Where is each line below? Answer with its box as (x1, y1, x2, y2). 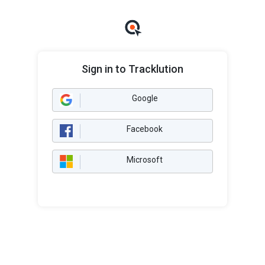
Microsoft (127, 155, 163, 164)
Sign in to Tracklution (82, 63, 183, 75)
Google (131, 93, 158, 103)
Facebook (127, 124, 163, 134)
